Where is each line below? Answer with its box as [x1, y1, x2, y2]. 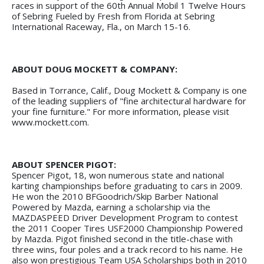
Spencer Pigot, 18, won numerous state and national [12, 169, 224, 181]
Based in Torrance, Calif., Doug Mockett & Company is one [12, 84, 247, 96]
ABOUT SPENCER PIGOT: [12, 158, 116, 170]
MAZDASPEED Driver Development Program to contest [12, 211, 238, 223]
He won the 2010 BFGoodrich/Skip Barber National [12, 190, 218, 202]
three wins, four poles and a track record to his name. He [12, 243, 243, 255]
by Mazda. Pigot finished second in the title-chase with [12, 232, 233, 245]
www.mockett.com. [12, 115, 91, 128]
